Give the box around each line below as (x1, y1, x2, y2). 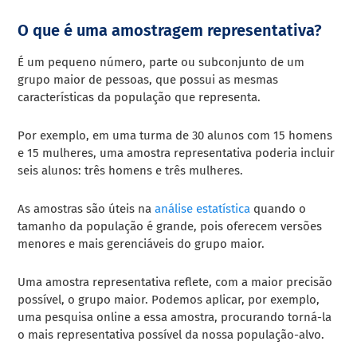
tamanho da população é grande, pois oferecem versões (18, 218, 323, 233)
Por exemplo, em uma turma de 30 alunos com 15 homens (18, 127, 333, 143)
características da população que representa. (18, 89, 261, 104)
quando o (253, 201, 307, 216)
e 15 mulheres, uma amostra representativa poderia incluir (18, 145, 335, 160)
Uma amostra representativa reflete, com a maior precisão (18, 274, 333, 289)
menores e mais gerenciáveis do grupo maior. (18, 236, 265, 251)
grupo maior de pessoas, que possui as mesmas (18, 72, 279, 87)
